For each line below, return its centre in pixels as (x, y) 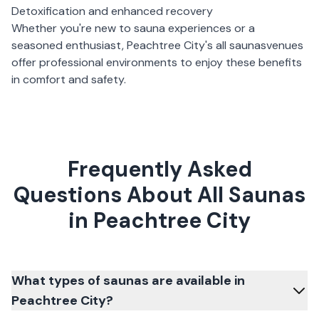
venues (285, 45)
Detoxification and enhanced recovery (112, 11)
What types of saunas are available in (128, 281)
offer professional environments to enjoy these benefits (157, 62)
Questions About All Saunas (159, 195)
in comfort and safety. (69, 79)
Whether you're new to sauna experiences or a (133, 28)
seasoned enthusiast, (69, 45)
